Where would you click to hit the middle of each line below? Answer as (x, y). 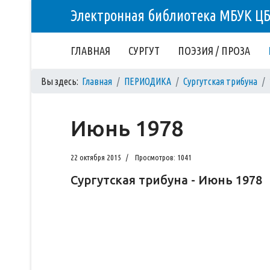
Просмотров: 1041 (163, 157)
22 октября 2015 (96, 157)
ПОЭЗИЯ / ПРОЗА (214, 51)
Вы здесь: (61, 81)
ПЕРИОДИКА (148, 81)
